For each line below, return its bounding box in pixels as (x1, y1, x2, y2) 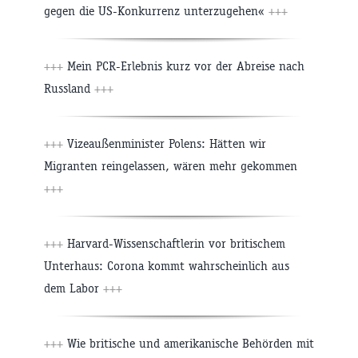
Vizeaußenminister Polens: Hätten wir (63, 135, 266, 151)
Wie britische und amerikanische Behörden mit (63, 335, 314, 351)
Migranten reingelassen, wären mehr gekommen (44, 157, 297, 173)
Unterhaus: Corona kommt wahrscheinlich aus (44, 257, 289, 273)
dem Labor (44, 280, 103, 296)
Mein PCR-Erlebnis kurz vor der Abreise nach (63, 58, 304, 74)
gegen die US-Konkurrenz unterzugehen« (44, 2, 268, 18)
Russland (44, 80, 94, 96)
